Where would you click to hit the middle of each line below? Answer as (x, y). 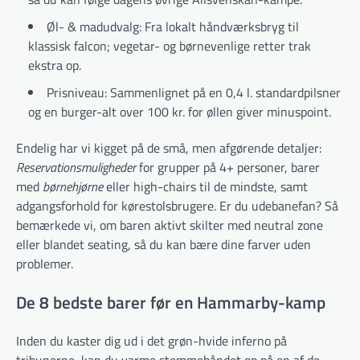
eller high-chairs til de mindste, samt (205, 186)
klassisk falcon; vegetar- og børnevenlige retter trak (170, 45)
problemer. (45, 263)
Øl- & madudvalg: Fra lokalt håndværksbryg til (173, 26)
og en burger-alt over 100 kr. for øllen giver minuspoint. (180, 111)
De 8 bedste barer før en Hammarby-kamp (171, 302)
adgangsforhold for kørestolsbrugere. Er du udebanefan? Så (177, 205)
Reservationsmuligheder (76, 167)
